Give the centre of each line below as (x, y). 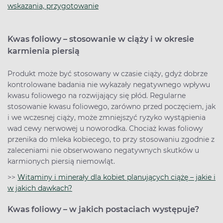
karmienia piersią (45, 51)
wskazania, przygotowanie (53, 6)
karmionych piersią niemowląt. (62, 161)
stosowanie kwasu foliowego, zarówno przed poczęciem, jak (111, 107)
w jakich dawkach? (40, 188)
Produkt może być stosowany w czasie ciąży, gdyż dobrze (108, 74)
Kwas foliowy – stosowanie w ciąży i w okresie (101, 39)
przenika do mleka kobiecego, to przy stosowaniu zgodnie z (111, 139)
